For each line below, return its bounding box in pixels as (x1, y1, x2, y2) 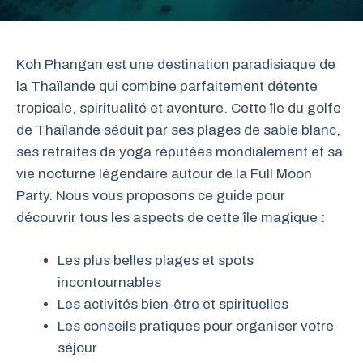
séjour (58, 340, 97, 356)
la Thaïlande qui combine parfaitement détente (16, 79, 318, 94)
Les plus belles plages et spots (58, 252, 254, 268)
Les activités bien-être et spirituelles (58, 296, 288, 312)
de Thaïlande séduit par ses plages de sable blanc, (16, 122, 340, 138)
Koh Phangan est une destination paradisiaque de (16, 57, 335, 72)
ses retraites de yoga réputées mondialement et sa (16, 144, 343, 160)
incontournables (58, 274, 161, 290)
